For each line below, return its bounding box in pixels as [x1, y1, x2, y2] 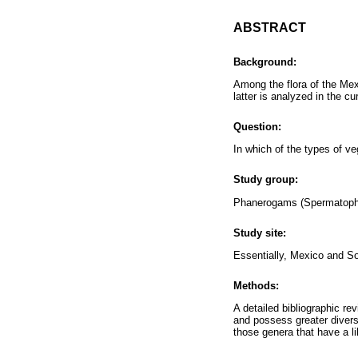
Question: [233, 120, 281, 133]
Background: [233, 55, 296, 68]
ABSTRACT [233, 20, 306, 34]
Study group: [233, 173, 298, 186]
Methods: [233, 280, 279, 292]
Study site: [233, 226, 286, 239]
